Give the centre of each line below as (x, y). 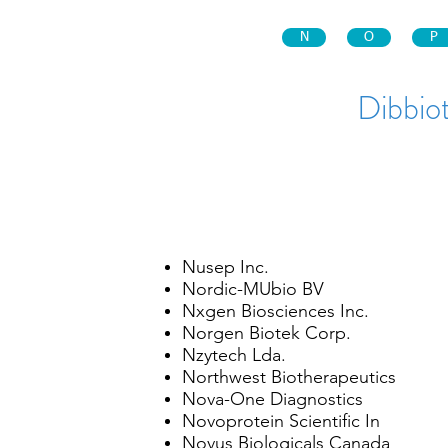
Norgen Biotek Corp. (266, 333)
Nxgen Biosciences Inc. (275, 311)
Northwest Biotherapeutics (289, 377)
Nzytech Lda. (234, 355)
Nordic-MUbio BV (253, 289)
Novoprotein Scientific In (281, 421)
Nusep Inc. (225, 267)
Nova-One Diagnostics (272, 399)
